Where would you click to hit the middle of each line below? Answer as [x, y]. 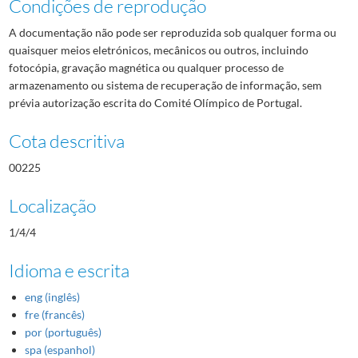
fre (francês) [54, 314]
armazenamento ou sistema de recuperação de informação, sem [165, 85]
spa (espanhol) [60, 349]
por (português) [63, 332]
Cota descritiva [66, 140]
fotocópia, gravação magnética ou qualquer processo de [146, 67]
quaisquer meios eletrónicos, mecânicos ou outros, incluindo [158, 50]
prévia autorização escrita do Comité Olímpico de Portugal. [155, 102]
